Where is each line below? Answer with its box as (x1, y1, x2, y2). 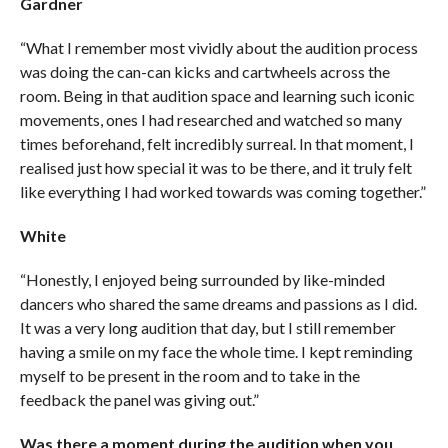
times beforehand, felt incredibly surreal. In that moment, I (19, 133, 414, 153)
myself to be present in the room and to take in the (19, 365, 360, 385)
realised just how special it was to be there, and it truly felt (19, 157, 412, 177)
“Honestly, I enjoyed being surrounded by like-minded (19, 269, 385, 289)
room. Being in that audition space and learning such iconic (19, 85, 415, 105)
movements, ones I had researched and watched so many (19, 109, 402, 129)
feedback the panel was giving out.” (19, 389, 259, 409)
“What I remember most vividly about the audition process (19, 37, 418, 57)
